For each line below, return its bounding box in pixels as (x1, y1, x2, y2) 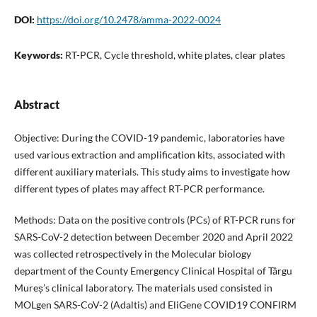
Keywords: (13, 48, 65, 61)
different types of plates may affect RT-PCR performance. (13, 182, 265, 195)
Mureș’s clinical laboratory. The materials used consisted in (13, 282, 272, 294)
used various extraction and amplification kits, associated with (13, 148, 285, 161)
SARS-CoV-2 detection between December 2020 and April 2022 (13, 231, 293, 243)
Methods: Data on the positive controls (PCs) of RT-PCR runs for (13, 214, 296, 226)
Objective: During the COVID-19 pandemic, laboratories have (13, 131, 284, 144)
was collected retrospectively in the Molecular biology (13, 248, 251, 260)
